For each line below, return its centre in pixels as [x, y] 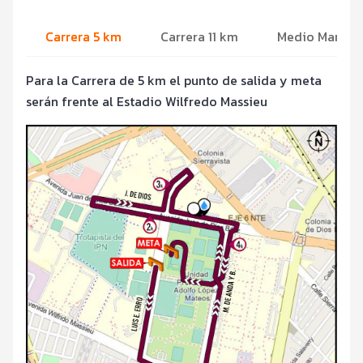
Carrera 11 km [199, 36]
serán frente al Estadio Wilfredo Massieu [147, 101]
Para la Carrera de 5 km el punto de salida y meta [174, 80]
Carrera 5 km [83, 36]
